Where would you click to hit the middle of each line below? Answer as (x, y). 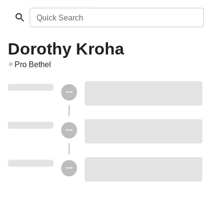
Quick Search (60, 18)
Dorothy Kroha (66, 49)
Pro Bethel (33, 64)
